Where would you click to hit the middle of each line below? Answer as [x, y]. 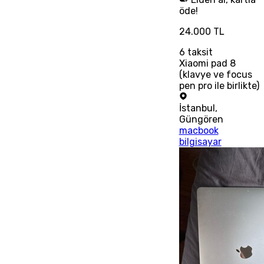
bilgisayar [200, 141]
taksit [199, 52]
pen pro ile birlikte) [219, 85]
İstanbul [197, 108]
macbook [199, 130]
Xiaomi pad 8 [207, 63]
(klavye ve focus [215, 74]
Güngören [201, 119]
